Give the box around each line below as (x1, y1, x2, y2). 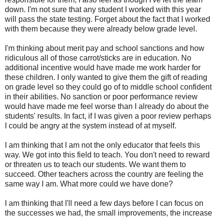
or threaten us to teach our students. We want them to (5, 160, 186, 169)
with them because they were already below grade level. (5, 24, 199, 33)
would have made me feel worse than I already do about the (5, 102, 209, 110)
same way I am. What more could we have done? (5, 179, 173, 188)
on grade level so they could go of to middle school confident (5, 82, 212, 91)
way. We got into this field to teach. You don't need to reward (5, 150, 210, 159)
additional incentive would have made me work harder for (5, 63, 201, 72)
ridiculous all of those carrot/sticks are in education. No (5, 53, 191, 62)
